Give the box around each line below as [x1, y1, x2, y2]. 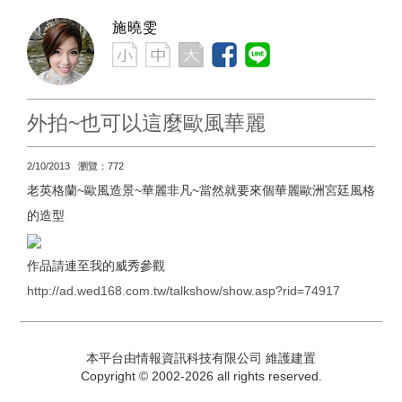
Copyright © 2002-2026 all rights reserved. [80, 368, 322, 383]
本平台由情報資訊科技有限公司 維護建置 [86, 350, 316, 365]
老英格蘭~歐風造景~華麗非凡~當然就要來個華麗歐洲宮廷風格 [27, 182, 375, 197]
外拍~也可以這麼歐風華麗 [27, 110, 266, 135]
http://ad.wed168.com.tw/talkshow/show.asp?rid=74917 [27, 283, 340, 298]
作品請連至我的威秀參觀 [27, 258, 165, 273]
